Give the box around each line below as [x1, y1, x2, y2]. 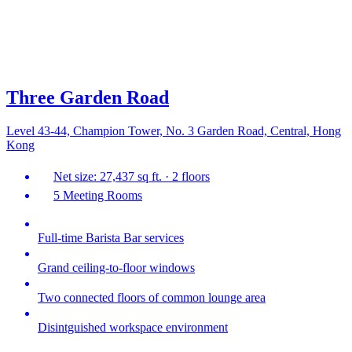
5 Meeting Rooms [53, 189, 142, 203]
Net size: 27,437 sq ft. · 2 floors [53, 170, 210, 184]
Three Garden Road [6, 87, 169, 108]
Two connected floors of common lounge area [38, 291, 266, 305]
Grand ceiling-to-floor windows [38, 261, 195, 275]
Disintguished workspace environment [38, 321, 228, 335]
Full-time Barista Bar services [38, 231, 184, 245]
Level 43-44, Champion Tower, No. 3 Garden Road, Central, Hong [6, 124, 341, 138]
